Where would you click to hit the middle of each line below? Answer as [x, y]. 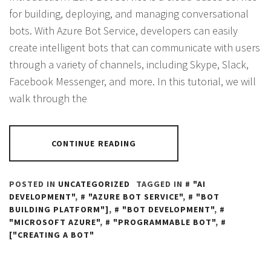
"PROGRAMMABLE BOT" [164, 222]
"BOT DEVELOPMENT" [168, 209]
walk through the [48, 98]
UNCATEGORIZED [94, 184]
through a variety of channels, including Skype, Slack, [129, 64]
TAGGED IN [161, 184]
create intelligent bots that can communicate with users [135, 47]
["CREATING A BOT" [52, 235]
